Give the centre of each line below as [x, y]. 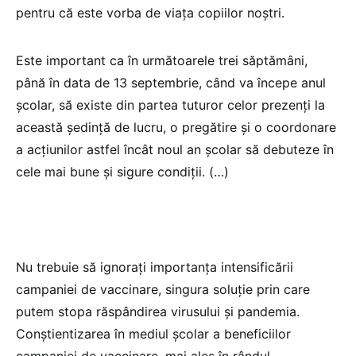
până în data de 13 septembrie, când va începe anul [171, 82]
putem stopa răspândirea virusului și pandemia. [158, 311]
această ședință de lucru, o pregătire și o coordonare [176, 127]
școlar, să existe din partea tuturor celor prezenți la [170, 104]
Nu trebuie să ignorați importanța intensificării [155, 267]
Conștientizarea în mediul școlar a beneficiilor [153, 333]
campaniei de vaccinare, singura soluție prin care [163, 289]
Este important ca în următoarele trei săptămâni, [162, 60]
